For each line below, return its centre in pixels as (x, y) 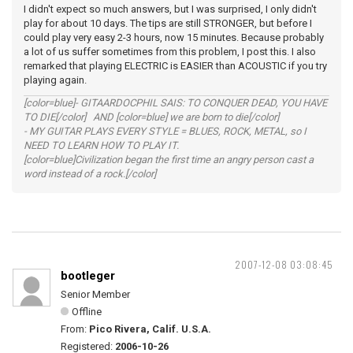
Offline (87, 312)
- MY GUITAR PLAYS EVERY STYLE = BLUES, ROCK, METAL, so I (165, 131)
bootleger (88, 276)
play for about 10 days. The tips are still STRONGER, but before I (168, 23)
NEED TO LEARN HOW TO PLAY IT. (101, 145)
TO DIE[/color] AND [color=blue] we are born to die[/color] (151, 117)
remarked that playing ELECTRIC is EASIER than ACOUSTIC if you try (175, 66)
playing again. (55, 80)
